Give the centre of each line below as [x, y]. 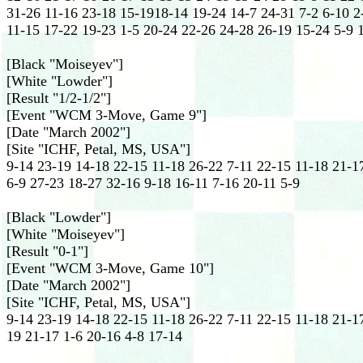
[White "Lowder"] [60, 81]
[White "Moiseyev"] [66, 234]
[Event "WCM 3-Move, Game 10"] [110, 268]
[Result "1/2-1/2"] [59, 98]
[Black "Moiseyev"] [65, 64]
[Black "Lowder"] [59, 217]
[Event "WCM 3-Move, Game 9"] [107, 115]
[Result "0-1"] [47, 251]
